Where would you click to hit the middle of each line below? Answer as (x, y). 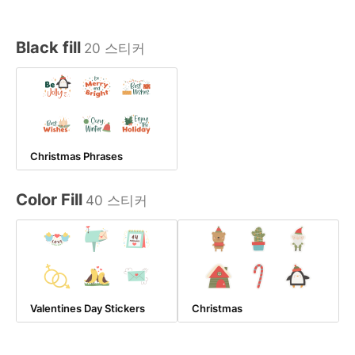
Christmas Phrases (76, 156)
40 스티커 (116, 200)
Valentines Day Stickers (88, 308)
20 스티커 (115, 48)
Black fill (48, 48)
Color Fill (49, 200)
